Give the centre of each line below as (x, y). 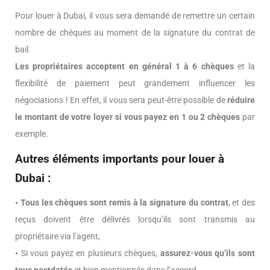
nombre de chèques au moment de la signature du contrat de (135, 33)
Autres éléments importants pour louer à (120, 159)
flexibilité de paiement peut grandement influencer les (135, 83)
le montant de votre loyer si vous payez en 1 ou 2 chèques (129, 117)
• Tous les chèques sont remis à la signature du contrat (122, 203)
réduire (240, 100)
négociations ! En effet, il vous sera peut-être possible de (120, 100)
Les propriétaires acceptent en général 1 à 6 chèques (124, 67)
